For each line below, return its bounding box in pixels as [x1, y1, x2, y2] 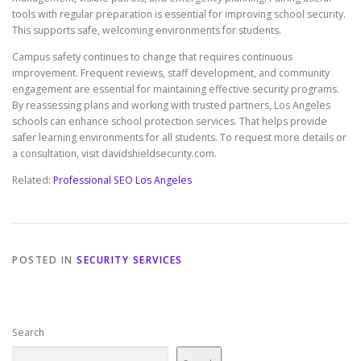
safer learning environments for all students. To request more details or [12, 131, 346, 145]
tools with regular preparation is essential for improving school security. [12, 6, 346, 21]
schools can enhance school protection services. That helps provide [12, 114, 327, 129]
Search [12, 326, 44, 340]
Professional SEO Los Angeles [53, 173, 192, 188]
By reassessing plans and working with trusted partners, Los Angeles [12, 98, 330, 113]
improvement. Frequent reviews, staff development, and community [12, 66, 330, 81]
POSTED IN [12, 253, 77, 268]
